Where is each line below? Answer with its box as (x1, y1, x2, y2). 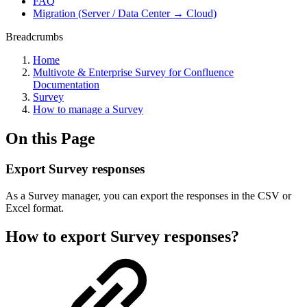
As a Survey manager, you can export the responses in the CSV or (5, 189, 291, 201)
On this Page (5, 129, 95, 147)
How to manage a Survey (33, 103, 143, 115)
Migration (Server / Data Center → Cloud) (33, 8, 217, 19)
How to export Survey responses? (5, 228, 239, 246)
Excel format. (5, 201, 64, 214)
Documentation (33, 79, 99, 90)
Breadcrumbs (5, 31, 63, 42)
